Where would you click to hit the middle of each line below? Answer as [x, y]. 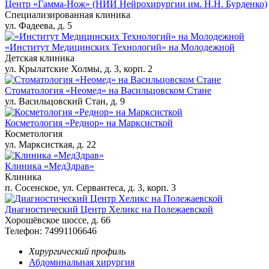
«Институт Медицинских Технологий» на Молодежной [120, 47]
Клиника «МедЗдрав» [50, 166]
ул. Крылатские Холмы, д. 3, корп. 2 [79, 68]
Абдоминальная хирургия [82, 262]
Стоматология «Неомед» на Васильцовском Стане [108, 90]
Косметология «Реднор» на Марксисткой [89, 122]
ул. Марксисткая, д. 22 [50, 144]
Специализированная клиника [68, 14]
